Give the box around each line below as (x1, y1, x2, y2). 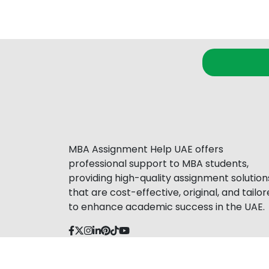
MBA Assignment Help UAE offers (68, 142, 223, 156)
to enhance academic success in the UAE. (68, 199, 265, 214)
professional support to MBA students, (68, 156, 249, 171)
